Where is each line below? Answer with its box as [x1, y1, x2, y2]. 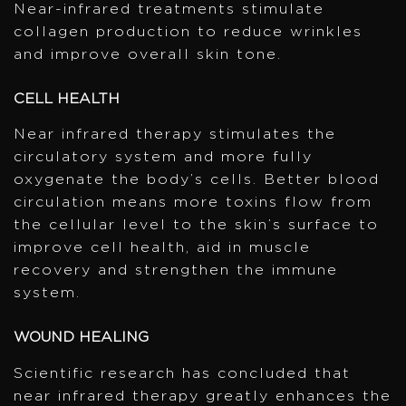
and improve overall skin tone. [14, 46, 282, 62]
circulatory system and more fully [14, 150, 313, 165]
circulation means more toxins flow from [14, 195, 372, 210]
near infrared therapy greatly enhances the [14, 389, 391, 404]
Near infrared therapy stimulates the [14, 127, 336, 142]
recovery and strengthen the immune [14, 263, 338, 278]
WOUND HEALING [14, 330, 149, 345]
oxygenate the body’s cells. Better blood [14, 172, 380, 188]
